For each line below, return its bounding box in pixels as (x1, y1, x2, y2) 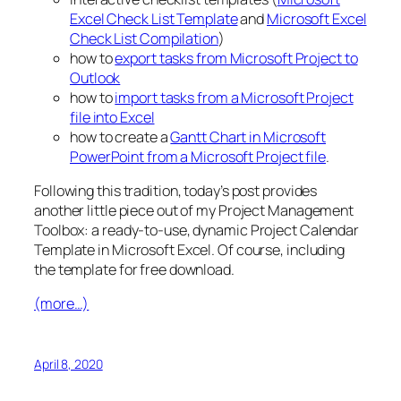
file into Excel (70, 107, 155, 127)
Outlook (70, 67, 121, 88)
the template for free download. (34, 260, 235, 280)
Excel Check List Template (70, 8, 238, 29)
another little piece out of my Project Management (34, 200, 354, 221)
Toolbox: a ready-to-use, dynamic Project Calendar (34, 220, 360, 241)
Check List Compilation (70, 28, 218, 48)
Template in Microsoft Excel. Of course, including (34, 240, 346, 260)
